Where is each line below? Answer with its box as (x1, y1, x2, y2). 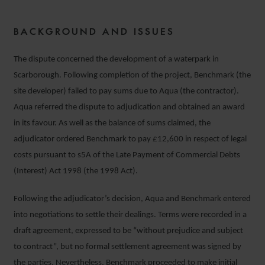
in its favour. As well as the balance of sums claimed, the (14, 119, 211, 128)
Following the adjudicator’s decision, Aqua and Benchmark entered (14, 195, 251, 203)
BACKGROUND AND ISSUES (14, 26, 174, 37)
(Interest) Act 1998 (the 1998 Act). (14, 167, 138, 176)
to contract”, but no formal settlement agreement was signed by (14, 243, 241, 251)
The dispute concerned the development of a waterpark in (14, 55, 219, 64)
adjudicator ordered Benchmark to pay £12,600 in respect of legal (14, 135, 247, 144)
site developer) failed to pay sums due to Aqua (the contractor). (14, 87, 239, 96)
